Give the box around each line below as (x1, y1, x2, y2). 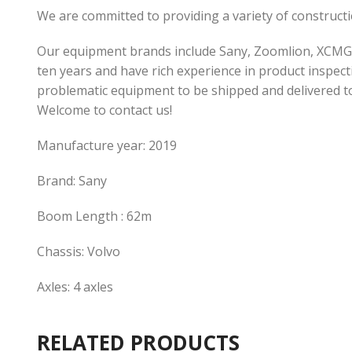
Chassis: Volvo (37, 243, 120, 261)
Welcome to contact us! (37, 101, 172, 119)
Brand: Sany (37, 172, 107, 190)
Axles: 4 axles (37, 278, 113, 296)
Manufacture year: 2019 (37, 137, 177, 155)
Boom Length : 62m (37, 207, 152, 225)
